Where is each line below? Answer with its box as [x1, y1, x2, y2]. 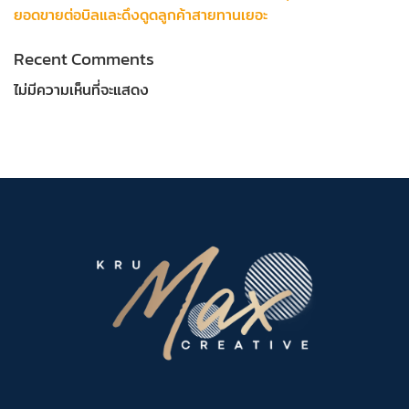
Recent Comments [14, 45, 154, 72]
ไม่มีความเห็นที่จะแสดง [14, 79, 149, 102]
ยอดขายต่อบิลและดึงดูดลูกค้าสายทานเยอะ [14, 3, 267, 26]
